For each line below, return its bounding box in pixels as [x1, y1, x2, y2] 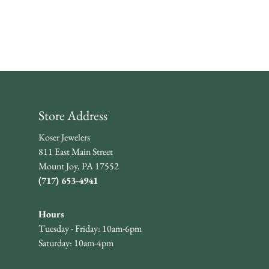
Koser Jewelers [38, 131, 90, 144]
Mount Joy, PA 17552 [38, 160, 119, 173]
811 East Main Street [38, 145, 113, 159]
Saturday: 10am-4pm [38, 237, 113, 250]
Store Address [38, 107, 107, 125]
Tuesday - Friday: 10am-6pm [38, 222, 142, 235]
